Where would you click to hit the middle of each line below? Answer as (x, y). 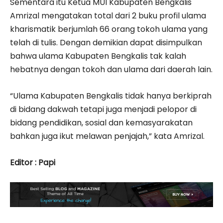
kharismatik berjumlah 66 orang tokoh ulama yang (109, 29)
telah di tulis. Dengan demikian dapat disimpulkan (106, 42)
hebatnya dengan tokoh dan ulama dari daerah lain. (111, 69)
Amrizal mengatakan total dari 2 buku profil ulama (108, 15)
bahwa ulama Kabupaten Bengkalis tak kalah (98, 56)
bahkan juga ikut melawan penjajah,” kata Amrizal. (107, 136)
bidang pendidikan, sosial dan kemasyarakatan (101, 122)
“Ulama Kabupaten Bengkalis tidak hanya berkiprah (111, 96)
